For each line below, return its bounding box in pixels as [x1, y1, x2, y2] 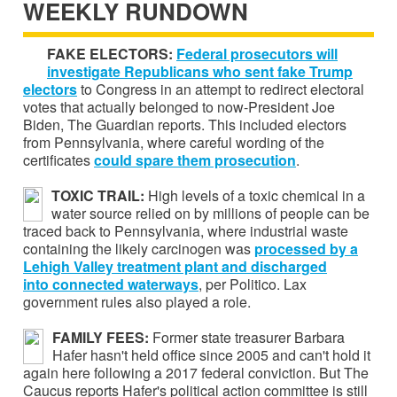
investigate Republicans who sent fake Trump [47, 60, 353, 82]
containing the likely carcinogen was [23, 237, 254, 259]
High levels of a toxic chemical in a [148, 184, 365, 206]
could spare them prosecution [94, 149, 296, 170]
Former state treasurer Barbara [152, 326, 345, 347]
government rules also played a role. [23, 291, 251, 312]
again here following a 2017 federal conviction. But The [23, 362, 369, 383]
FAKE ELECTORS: [47, 43, 176, 64]
